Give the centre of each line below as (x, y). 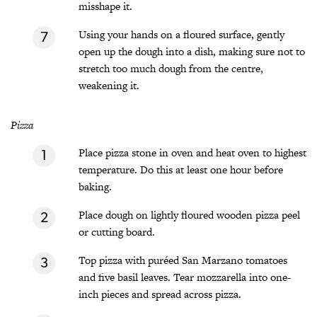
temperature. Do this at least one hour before (181, 169)
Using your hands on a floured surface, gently (181, 34)
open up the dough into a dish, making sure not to (192, 51)
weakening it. (109, 85)
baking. (95, 186)
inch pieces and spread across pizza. (160, 294)
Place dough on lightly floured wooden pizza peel (189, 214)
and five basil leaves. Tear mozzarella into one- (185, 277)
